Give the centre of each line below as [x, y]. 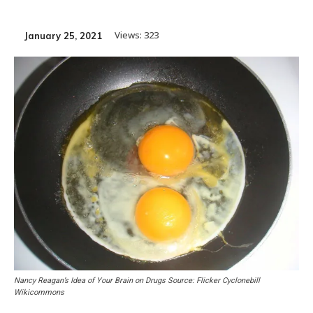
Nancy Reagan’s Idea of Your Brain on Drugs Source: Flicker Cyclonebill [137, 280]
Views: [129, 35]
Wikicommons [39, 292]
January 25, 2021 [63, 36]
